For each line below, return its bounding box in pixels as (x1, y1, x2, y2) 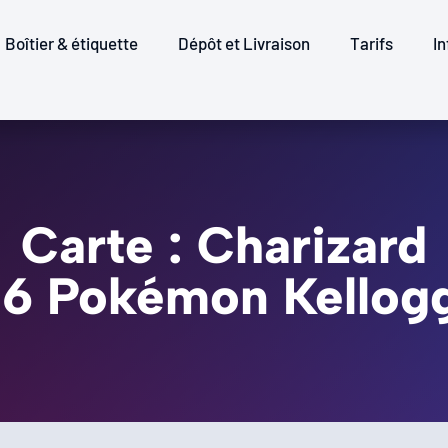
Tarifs (349, 33, 393, 53)
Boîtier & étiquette (4, 33, 138, 53)
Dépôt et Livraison (177, 33, 310, 53)
